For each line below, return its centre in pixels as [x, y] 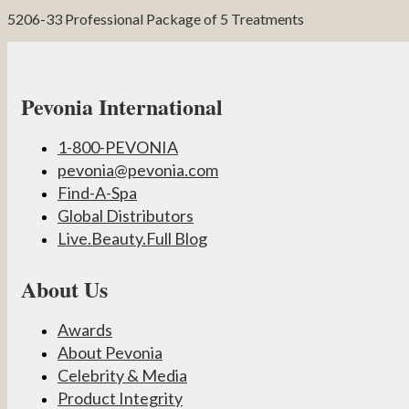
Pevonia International [122, 106]
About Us [64, 288]
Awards [85, 329]
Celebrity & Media [122, 375]
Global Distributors [126, 215]
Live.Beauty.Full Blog [132, 238]
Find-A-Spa [97, 192]
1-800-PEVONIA [118, 147]
